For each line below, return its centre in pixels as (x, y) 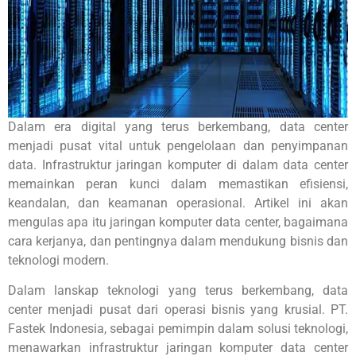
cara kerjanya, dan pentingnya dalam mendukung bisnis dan (178, 241)
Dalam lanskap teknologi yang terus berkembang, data (178, 291)
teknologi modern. (58, 260)
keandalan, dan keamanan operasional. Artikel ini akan (178, 203)
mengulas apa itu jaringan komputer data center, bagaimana (178, 222)
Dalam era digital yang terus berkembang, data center (178, 126)
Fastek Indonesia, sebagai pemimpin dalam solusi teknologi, (178, 329)
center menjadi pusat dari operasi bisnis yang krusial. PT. (178, 310)
